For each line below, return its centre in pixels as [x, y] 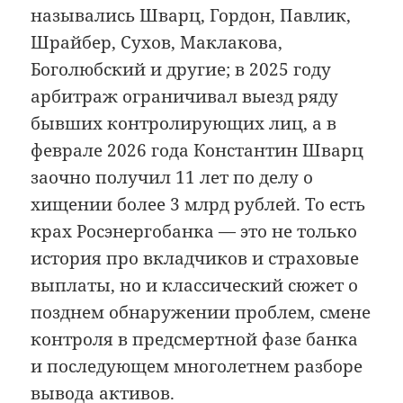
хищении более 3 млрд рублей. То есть [198, 204]
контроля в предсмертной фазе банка [195, 339]
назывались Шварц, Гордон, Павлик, [191, 15]
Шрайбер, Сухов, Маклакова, [157, 42]
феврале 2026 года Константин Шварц [197, 150]
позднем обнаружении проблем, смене [201, 312]
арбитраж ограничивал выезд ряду [185, 96]
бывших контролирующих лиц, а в [184, 123]
